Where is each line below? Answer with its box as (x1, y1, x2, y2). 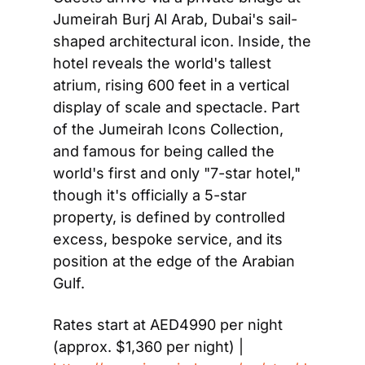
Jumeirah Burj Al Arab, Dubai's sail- (53, 10, 297, 28)
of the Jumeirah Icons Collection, (53, 120, 284, 138)
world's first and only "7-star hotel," (53, 164, 301, 182)
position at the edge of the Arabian (53, 252, 295, 270)
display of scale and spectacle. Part (53, 98, 300, 116)
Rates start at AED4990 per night (53, 315, 283, 333)
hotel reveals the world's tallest (53, 54, 271, 72)
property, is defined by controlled (53, 208, 285, 226)
